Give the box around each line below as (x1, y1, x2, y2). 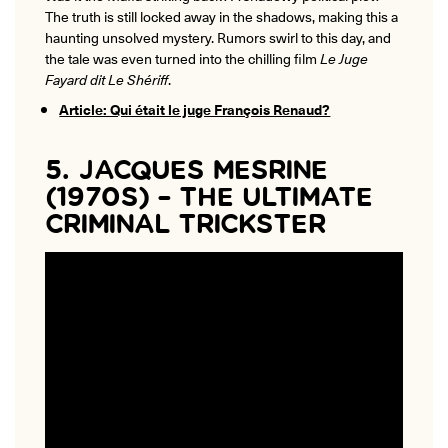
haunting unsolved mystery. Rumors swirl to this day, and (45, 26, 391, 49)
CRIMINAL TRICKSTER (45, 211, 326, 239)
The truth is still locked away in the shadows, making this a (45, 5, 398, 28)
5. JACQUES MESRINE (45, 157, 328, 185)
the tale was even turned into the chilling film (45, 47, 320, 70)
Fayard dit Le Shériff (45, 68, 168, 91)
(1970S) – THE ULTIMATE (45, 184, 373, 212)
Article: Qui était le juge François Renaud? (59, 98, 331, 121)
